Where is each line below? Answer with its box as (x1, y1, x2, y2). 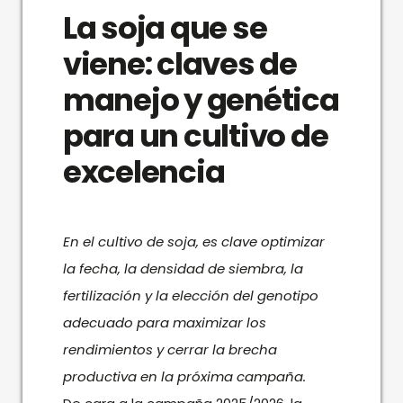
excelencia (62, 149, 225, 193)
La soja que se (62, 5, 267, 49)
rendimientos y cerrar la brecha (62, 339, 277, 359)
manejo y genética (62, 77, 339, 121)
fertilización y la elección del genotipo (62, 285, 318, 305)
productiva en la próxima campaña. (62, 366, 306, 386)
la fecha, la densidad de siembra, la (62, 258, 303, 278)
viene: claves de (62, 41, 297, 85)
